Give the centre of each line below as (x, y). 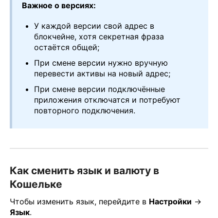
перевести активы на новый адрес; (102, 74)
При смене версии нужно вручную (101, 63)
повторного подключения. (85, 111)
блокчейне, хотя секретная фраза (99, 37)
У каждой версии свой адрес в (94, 26)
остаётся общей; (67, 47)
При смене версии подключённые (100, 89)
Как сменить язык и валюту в (84, 171)
